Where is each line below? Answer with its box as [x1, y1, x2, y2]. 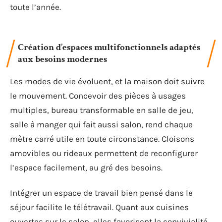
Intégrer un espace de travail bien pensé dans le [10, 188, 193, 198]
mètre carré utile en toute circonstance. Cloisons [10, 133, 194, 144]
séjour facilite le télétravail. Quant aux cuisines [10, 202, 189, 212]
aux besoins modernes [18, 53, 107, 65]
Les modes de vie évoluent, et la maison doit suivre [10, 76, 205, 86]
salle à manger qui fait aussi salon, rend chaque [10, 119, 193, 129]
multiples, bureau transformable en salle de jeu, [10, 105, 193, 115]
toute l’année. [10, 2, 61, 12]
